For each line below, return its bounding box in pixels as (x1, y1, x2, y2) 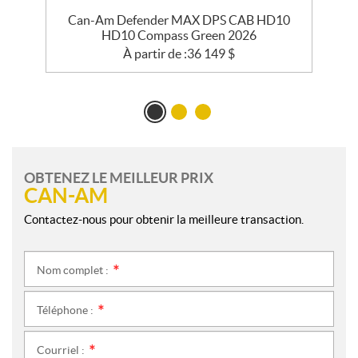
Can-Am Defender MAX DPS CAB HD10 (68, 13, 290, 28)
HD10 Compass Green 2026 (101, 28, 257, 43)
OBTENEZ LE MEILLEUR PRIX (24, 169, 213, 187)
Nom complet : (37, 264, 111, 277)
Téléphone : (37, 304, 96, 317)
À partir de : (123, 46, 187, 62)
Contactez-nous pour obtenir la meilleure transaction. (24, 213, 304, 227)
